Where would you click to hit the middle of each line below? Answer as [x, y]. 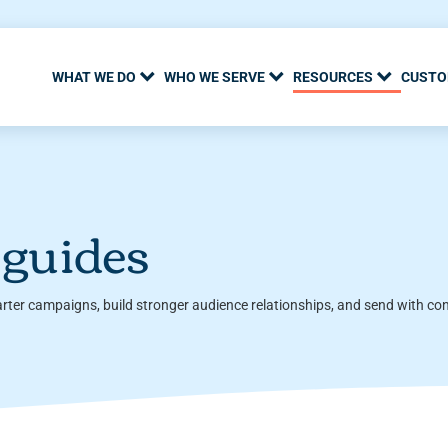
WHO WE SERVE [214, 77]
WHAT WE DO [93, 77]
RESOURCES [332, 77]
